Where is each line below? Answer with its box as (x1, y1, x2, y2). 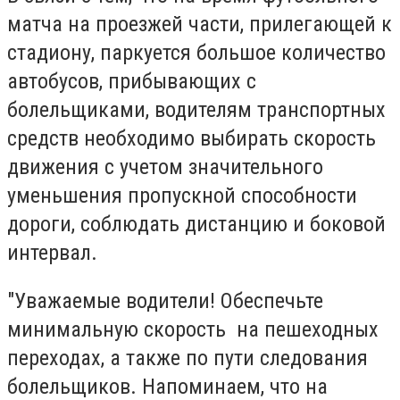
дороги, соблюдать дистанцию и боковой (7, 212, 386, 237)
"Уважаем (7, 287, 96, 313)
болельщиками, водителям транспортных (7, 97, 386, 123)
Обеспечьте (221, 287, 329, 313)
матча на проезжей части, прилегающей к (7, 12, 392, 37)
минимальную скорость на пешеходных (7, 316, 379, 342)
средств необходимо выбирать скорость (7, 126, 376, 152)
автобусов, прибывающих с (7, 69, 256, 95)
